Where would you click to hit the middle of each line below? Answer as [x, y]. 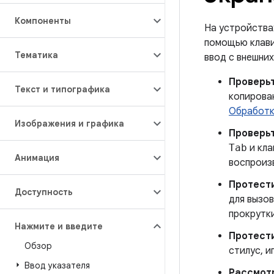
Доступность [44, 192]
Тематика [36, 55]
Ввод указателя [57, 265]
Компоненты [43, 21]
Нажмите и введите [59, 226]
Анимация [37, 158]
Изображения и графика [69, 124]
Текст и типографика [62, 89]
